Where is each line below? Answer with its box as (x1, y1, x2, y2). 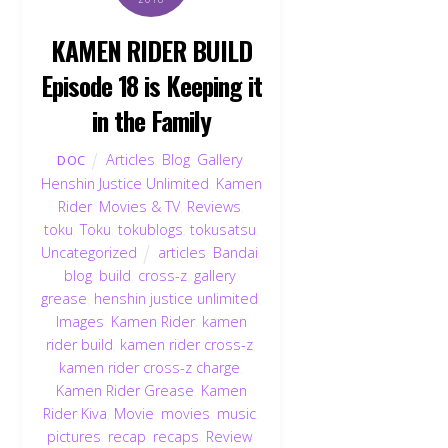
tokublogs (117, 220, 183, 240)
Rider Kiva (43, 404, 108, 424)
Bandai (213, 243, 259, 263)
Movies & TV (99, 197, 181, 217)
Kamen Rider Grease (55, 381, 194, 401)
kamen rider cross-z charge (59, 358, 241, 378)
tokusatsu (189, 220, 256, 240)
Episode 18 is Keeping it (40, 65, 263, 104)
